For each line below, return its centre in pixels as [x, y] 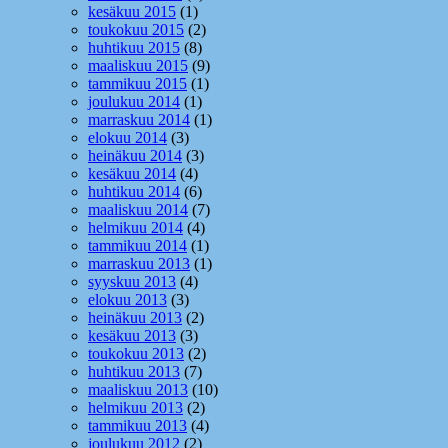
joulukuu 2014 [134, 102]
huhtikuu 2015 [134, 48]
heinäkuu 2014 [135, 156]
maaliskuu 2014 [138, 210]
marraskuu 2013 [139, 264]
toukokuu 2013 [136, 354]
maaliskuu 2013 [138, 390]
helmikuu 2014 [135, 228]
